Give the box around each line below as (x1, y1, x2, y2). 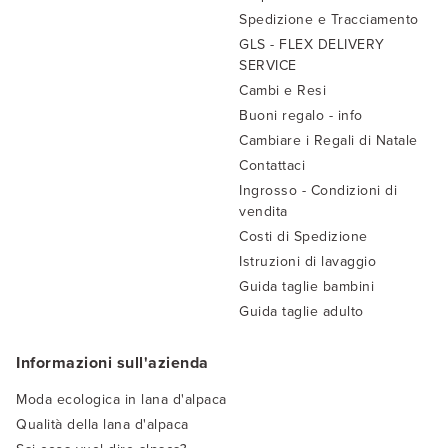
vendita (239, 203, 288, 221)
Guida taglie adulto (239, 303, 364, 321)
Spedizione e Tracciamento (239, 11, 419, 29)
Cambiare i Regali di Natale (239, 132, 418, 150)
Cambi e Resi (239, 82, 326, 100)
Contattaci (239, 157, 305, 175)
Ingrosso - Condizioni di (239, 182, 397, 200)
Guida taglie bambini (239, 278, 374, 296)
